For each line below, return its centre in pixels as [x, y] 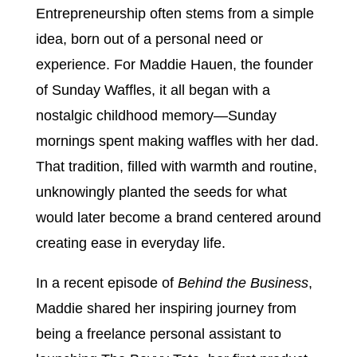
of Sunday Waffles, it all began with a [153, 90]
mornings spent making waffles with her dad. [177, 141]
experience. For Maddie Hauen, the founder [174, 65]
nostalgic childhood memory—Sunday [156, 116]
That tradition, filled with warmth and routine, [176, 167]
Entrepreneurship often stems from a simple [175, 14]
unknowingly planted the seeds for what [161, 192]
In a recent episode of [106, 283]
